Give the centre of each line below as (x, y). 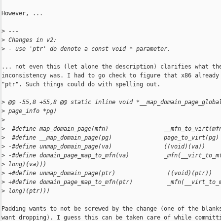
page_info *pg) (31, 111)
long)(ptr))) (27, 191)
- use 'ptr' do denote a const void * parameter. (88, 49)
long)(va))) (26, 165)
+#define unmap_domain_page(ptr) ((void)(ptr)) (109, 173)
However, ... (22, 14)
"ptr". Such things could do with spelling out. (81, 85)
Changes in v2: (31, 40)
